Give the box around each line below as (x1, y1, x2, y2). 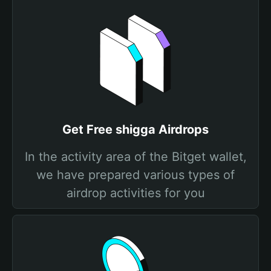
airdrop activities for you (66, 186, 205, 200)
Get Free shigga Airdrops (62, 122, 209, 137)
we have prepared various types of (36, 168, 235, 182)
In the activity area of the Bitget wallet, (24, 149, 247, 164)
